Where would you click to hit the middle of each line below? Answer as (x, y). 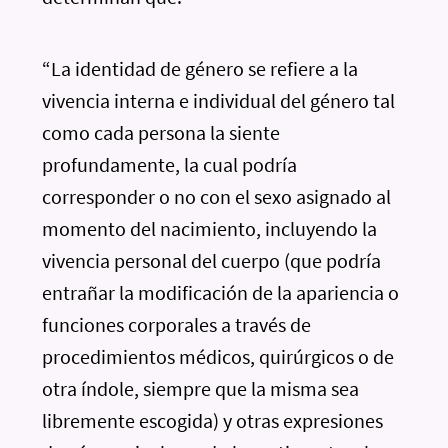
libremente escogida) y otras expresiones (213, 420)
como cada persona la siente (161, 132)
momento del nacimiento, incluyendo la (210, 228)
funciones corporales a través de (177, 324)
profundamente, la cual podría (170, 164)
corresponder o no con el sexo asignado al (217, 196)
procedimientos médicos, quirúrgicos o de (218, 356)
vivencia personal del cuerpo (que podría (212, 260)
